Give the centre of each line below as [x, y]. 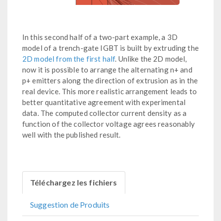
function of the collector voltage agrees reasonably [109, 124]
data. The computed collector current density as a [105, 113]
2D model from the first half [69, 59]
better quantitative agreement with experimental [104, 102]
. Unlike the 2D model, [151, 59]
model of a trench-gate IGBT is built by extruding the [110, 48]
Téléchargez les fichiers [74, 182]
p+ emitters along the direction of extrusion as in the [110, 80]
